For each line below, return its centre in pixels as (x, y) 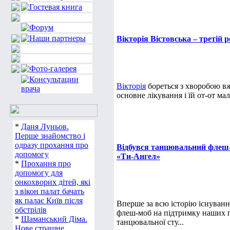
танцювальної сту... (150, 222)
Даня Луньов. (45, 127)
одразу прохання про (52, 145)
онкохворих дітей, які (53, 182)
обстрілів (31, 210)
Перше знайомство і (50, 136)
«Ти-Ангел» (138, 156)
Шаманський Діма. (54, 219)
